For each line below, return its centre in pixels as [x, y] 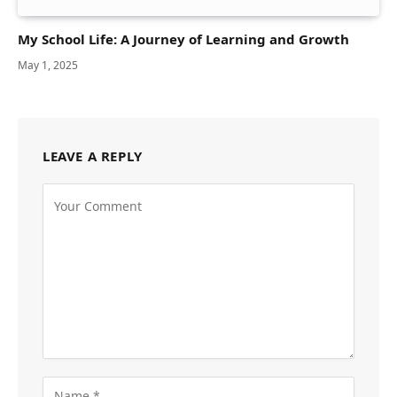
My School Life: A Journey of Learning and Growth [183, 39]
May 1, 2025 [48, 66]
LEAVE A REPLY [93, 156]
